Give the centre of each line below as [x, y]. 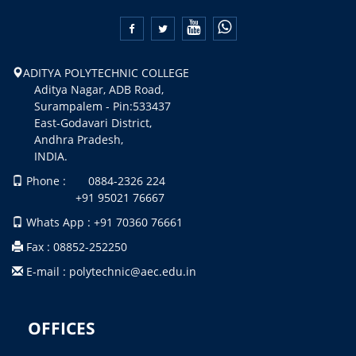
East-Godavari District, [98, 122]
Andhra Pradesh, [68, 139]
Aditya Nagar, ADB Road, [88, 89]
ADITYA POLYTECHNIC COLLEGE [106, 72]
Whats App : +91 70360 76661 [103, 222]
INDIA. [40, 156]
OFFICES [62, 328]
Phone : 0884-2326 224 [94, 180]
